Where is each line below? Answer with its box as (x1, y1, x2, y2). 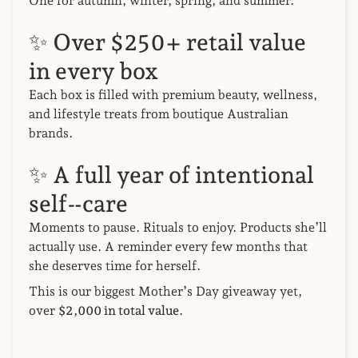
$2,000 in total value (58, 302, 179, 318)
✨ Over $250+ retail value (29, 28, 306, 56)
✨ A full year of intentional (29, 161, 314, 189)
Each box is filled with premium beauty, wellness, (29, 86, 317, 102)
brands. (29, 125, 73, 141)
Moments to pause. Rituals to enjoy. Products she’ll (29, 219, 327, 235)
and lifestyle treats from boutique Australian (29, 105, 288, 121)
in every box (29, 57, 158, 85)
